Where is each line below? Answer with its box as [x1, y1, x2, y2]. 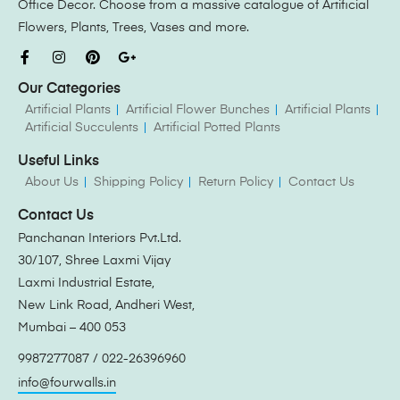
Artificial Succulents [25, 121, 138, 134]
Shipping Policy [94, 175, 183, 188]
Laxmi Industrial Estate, [18, 276, 154, 289]
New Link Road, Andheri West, [18, 298, 195, 312]
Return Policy [198, 175, 273, 188]
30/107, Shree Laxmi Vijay [18, 254, 171, 267]
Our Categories [18, 81, 121, 96]
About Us [25, 175, 79, 188]
